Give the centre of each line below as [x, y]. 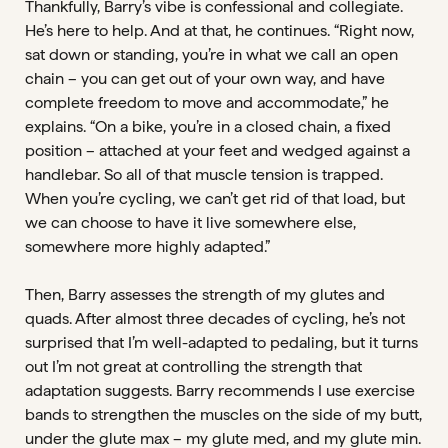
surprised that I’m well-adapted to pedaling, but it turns [221, 342]
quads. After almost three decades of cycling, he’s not [215, 318]
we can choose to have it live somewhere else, [190, 222]
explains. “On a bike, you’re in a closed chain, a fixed [208, 126]
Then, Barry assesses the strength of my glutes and [205, 294]
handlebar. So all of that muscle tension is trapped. [204, 174]
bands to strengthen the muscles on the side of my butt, [223, 414]
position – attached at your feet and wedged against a [217, 150]
